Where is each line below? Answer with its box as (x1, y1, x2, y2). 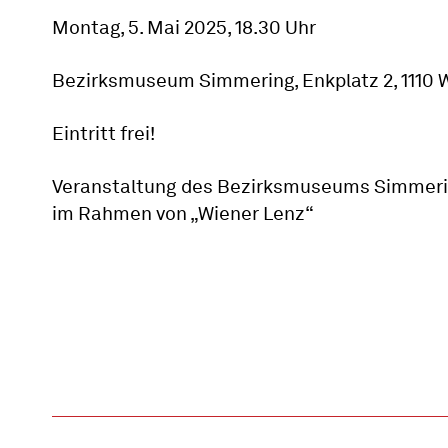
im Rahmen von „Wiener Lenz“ (52, 202, 314, 225)
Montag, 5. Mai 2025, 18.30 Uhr (52, 16, 316, 39)
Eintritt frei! (52, 122, 155, 145)
